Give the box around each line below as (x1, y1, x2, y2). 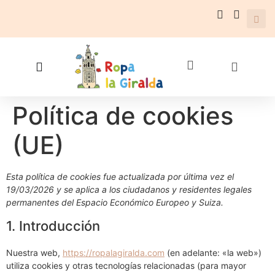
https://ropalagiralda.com (63, 247, 165, 258)
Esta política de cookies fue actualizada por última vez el (6, 171, 234, 182)
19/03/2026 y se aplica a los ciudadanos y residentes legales (6, 184, 252, 195)
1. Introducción (6, 218, 100, 234)
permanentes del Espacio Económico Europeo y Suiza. (6, 197, 223, 208)
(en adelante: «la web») (165, 247, 261, 258)
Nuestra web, (6, 247, 63, 258)
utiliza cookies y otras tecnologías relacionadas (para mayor (6, 260, 246, 271)
